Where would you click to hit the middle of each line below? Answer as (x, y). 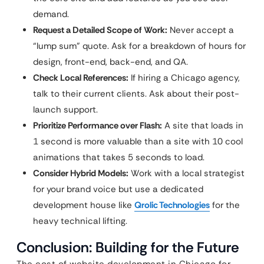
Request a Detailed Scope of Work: (100, 30)
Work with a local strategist (187, 173)
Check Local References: (81, 77)
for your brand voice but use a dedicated (118, 189)
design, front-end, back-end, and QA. (110, 62)
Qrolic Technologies (172, 205)
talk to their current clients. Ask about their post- (136, 93)
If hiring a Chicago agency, (184, 77)
